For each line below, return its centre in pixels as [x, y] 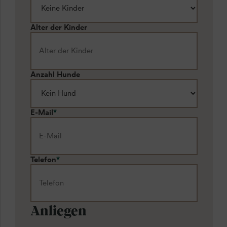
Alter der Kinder [59, 27]
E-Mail [42, 112]
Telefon [43, 159]
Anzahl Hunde [55, 74]
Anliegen [59, 210]
